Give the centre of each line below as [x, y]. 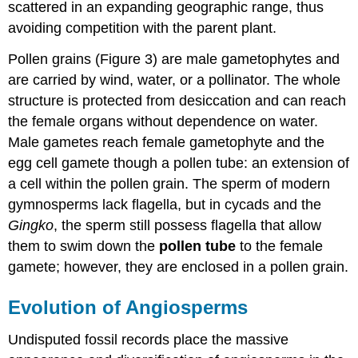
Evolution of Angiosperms [128, 308]
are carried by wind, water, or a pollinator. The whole [175, 80]
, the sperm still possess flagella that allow [188, 226]
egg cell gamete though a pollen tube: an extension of [179, 163]
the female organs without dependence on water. [163, 122]
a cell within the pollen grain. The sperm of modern [169, 184]
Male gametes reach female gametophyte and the [167, 143]
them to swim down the [84, 247]
